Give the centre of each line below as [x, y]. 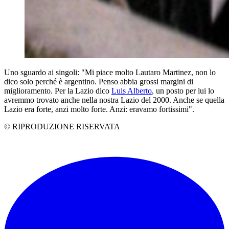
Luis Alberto [132, 90]
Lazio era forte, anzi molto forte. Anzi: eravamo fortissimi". [99, 109]
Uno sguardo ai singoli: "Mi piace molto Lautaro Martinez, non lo [110, 72]
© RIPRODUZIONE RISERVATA [62, 126]
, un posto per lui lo [183, 90]
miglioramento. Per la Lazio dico [58, 90]
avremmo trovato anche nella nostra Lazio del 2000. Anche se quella [114, 100]
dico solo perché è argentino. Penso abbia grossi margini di [99, 81]
